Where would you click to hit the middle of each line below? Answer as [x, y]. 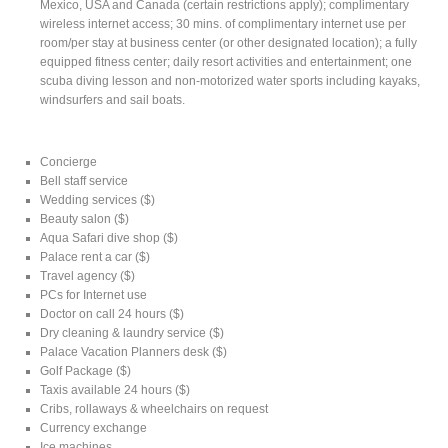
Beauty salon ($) [85, 218]
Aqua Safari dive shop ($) [109, 237]
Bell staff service [84, 180]
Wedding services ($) [98, 199]
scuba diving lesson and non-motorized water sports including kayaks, [230, 80]
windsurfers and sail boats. [113, 99]
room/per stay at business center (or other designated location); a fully [229, 42]
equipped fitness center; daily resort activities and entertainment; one [226, 61]
